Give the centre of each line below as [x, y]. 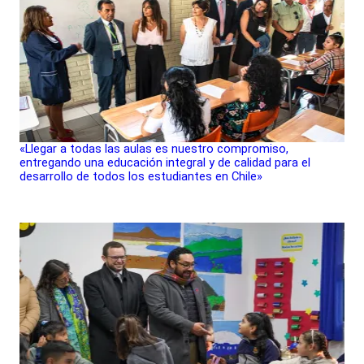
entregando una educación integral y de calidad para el [165, 163]
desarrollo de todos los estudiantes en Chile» [141, 177]
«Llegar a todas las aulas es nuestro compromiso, [154, 149]
